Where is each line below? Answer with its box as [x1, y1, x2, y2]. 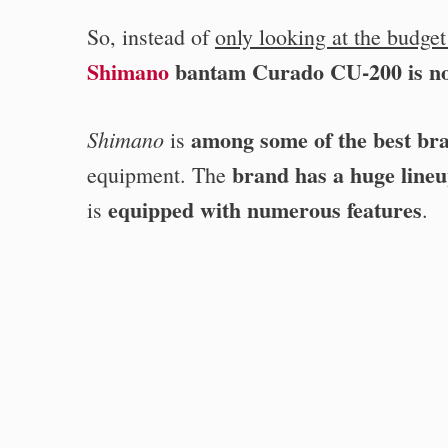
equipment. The [87, 159, 232, 189]
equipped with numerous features [108, 192, 422, 226]
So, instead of [87, 21, 215, 51]
